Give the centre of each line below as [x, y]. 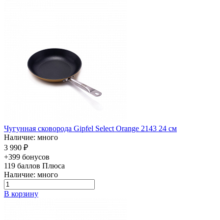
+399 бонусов [27, 157]
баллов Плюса [41, 165]
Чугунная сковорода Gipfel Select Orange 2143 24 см [90, 128]
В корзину [21, 193]
